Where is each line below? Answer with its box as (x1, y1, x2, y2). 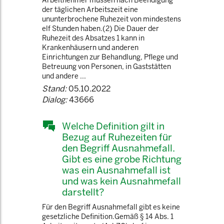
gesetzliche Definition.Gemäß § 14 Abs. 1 (42, 212, 173, 221)
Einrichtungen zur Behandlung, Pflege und (42, 52, 178, 61)
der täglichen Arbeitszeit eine (42, 5, 138, 14)
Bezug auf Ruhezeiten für (62, 131, 172, 143)
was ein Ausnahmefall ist (62, 164, 170, 176)
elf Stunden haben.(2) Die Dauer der (42, 24, 159, 33)
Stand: (42, 83, 66, 94)
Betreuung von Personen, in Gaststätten (42, 62, 171, 71)
